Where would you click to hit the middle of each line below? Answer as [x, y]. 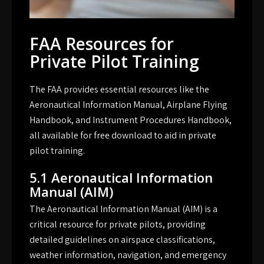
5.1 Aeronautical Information [121, 178]
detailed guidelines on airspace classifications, [122, 240]
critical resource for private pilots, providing [118, 225]
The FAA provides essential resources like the [119, 90]
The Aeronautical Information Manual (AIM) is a [123, 209]
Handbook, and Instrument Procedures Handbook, [131, 120]
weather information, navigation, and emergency [128, 255]
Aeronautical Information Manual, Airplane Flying [128, 105]
